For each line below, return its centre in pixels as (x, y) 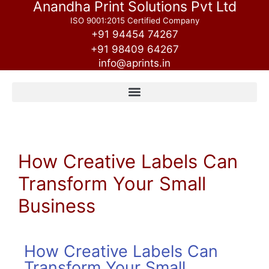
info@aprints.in (134, 63)
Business (57, 205)
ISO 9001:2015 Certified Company (134, 20)
